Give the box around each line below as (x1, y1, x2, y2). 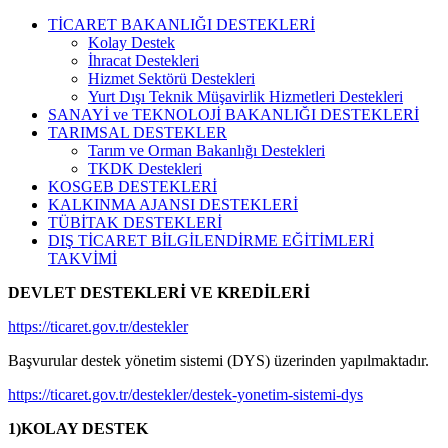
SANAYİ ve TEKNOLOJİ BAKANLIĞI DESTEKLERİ (48, 105, 419, 123)
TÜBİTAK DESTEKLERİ (48, 213, 222, 231)
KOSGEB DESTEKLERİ (48, 177, 217, 195)
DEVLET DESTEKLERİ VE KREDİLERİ (8, 283, 310, 301)
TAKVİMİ (48, 249, 117, 267)
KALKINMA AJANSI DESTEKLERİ (48, 195, 298, 213)
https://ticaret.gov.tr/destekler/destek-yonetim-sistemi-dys (8, 385, 363, 403)
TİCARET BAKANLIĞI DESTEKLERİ (48, 15, 315, 33)
